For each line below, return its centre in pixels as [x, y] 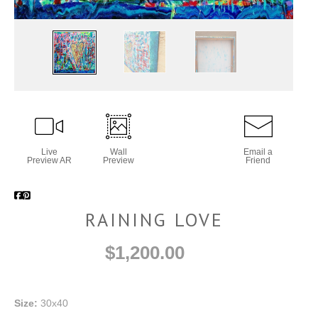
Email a [258, 152]
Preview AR [49, 160]
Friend [258, 160]
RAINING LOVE [154, 219]
